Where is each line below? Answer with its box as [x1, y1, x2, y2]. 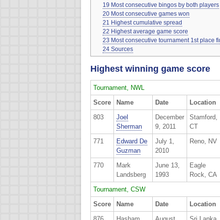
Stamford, [190, 113, 218, 121]
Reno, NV [190, 137, 217, 145]
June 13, [155, 161, 180, 169]
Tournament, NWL [93, 83, 144, 91]
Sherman [116, 122, 142, 130]
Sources [111, 45, 134, 53]
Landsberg [116, 170, 146, 178]
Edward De [116, 137, 147, 145]
